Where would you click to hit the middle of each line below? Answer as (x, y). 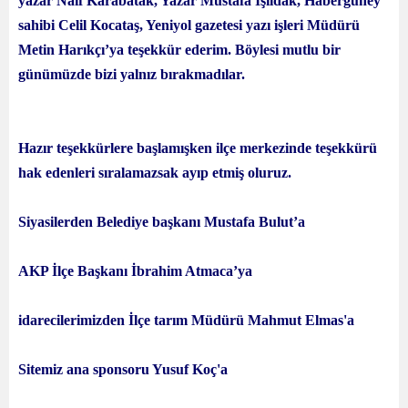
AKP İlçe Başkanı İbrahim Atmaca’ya (135, 271)
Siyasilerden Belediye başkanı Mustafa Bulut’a (162, 222)
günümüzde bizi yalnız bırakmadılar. (132, 74)
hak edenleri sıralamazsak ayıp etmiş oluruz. (155, 173)
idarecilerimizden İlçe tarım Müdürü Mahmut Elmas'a (186, 320)
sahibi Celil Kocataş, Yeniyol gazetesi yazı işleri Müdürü (189, 25)
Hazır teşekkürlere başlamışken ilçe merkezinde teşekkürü (198, 148)
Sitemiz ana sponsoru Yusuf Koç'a (123, 369)
